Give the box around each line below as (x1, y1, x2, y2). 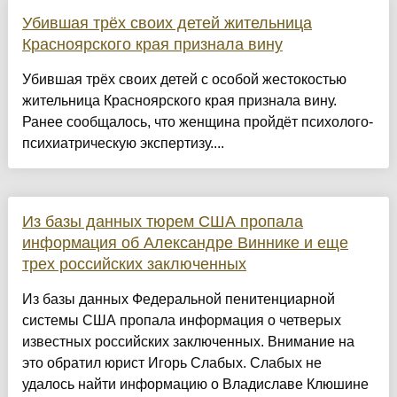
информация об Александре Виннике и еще (21, 234, 348, 253)
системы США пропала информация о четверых (21, 313, 341, 329)
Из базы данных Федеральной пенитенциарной (21, 292, 335, 307)
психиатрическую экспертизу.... (21, 136, 224, 152)
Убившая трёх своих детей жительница (21, 14, 312, 33)
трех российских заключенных (21, 255, 246, 274)
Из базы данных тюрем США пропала (21, 213, 303, 231)
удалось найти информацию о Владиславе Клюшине (21, 377, 369, 393)
